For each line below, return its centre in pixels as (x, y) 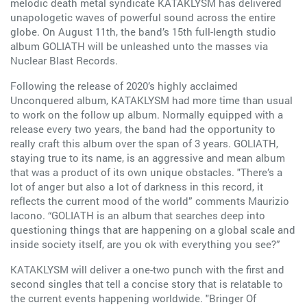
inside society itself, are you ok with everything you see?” (145, 244)
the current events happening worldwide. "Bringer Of (133, 298)
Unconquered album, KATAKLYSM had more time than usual (151, 100)
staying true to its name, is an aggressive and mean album (148, 157)
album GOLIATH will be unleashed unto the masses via (139, 46)
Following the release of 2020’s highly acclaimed (124, 85)
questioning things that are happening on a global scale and (153, 229)
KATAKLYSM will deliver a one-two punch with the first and (147, 269)
